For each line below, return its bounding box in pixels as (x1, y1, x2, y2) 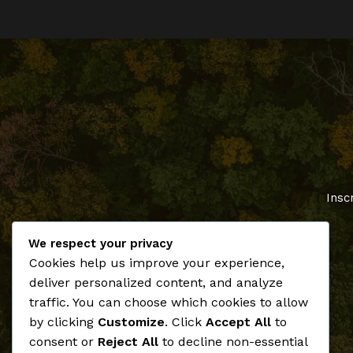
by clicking (29, 314, 98, 329)
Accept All (206, 314, 271, 329)
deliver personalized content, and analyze (29, 275, 283, 290)
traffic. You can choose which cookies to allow (29, 295, 308, 310)
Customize (98, 314, 165, 329)
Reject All (98, 334, 158, 349)
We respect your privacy (28, 236, 173, 251)
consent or (29, 334, 98, 349)
